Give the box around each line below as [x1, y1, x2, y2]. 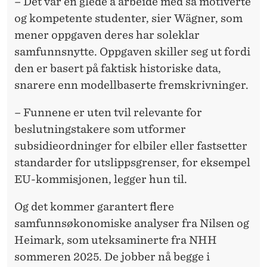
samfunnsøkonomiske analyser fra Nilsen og [14, 217, 249, 230]
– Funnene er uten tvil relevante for [14, 106, 202, 119]
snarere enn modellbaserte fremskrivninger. [14, 79, 249, 92]
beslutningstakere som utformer [14, 123, 186, 136]
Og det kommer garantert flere [14, 200, 174, 213]
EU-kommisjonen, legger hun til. [14, 173, 187, 186]
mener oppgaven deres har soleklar [14, 29, 200, 42]
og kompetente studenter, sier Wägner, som [14, 12, 243, 25]
